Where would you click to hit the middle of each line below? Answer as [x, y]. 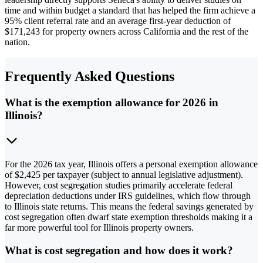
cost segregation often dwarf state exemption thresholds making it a [129, 217]
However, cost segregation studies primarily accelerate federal [119, 185]
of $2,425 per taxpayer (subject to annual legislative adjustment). [124, 174]
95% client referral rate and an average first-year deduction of [118, 21]
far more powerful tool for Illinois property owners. [99, 227]
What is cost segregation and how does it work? [119, 250]
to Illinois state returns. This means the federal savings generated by [129, 206]
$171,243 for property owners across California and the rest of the [127, 32]
